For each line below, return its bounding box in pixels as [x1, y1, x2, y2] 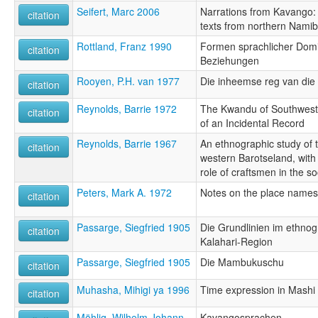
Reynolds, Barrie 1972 [77, 101, 177, 116]
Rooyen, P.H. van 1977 [77, 73, 180, 88]
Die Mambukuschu [200, 254, 284, 269]
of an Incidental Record [200, 115, 305, 130]
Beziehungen [200, 53, 259, 67]
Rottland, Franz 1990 [77, 38, 172, 53]
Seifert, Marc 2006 [77, 4, 160, 18]
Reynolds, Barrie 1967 [77, 136, 177, 150]
